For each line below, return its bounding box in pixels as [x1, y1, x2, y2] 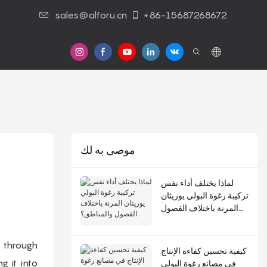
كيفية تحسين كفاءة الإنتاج [160, 245, 247, 256]
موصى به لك [80, 143, 135, 156]
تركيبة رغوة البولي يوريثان [160, 190, 249, 200]
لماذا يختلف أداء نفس [160, 177, 234, 188]
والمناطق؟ [160, 215, 197, 225]
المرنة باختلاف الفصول [160, 202, 238, 213]
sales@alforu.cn [54, 9, 127, 21]
